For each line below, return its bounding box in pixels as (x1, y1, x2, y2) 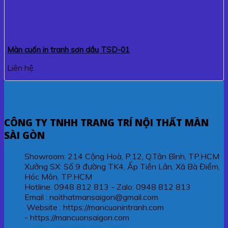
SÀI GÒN (4, 128, 45, 141)
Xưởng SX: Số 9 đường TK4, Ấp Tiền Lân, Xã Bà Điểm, (24, 161, 220, 172)
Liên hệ (7, 63, 34, 73)
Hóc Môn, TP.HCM (24, 171, 92, 182)
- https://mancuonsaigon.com (24, 212, 129, 222)
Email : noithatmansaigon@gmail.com (24, 191, 158, 202)
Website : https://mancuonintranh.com (24, 202, 164, 212)
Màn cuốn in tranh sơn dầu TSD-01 (7, 45, 130, 55)
